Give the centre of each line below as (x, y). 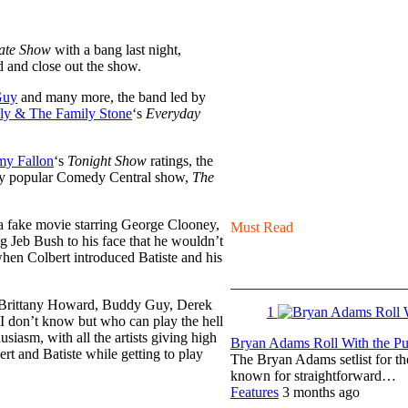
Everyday (173, 113)
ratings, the (180, 160)
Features (254, 392)
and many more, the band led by (112, 97)
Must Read (261, 227)
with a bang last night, (116, 49)
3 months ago (321, 392)
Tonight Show (107, 160)
